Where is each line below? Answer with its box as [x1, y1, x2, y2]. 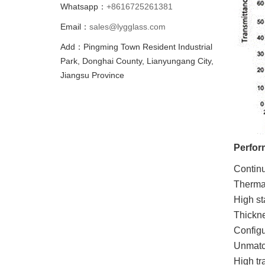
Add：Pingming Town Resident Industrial [60, 42, 212, 51]
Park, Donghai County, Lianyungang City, [60, 56, 214, 66]
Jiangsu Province [60, 70, 124, 80]
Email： [60, 22, 89, 31]
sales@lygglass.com [89, 22, 166, 31]
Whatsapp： [60, 2, 106, 11]
